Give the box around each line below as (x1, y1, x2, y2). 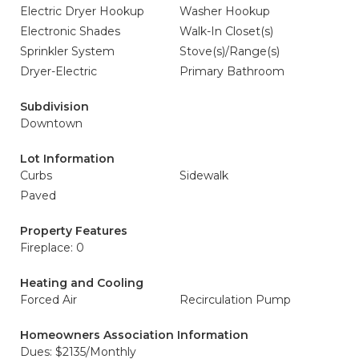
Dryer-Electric (20, 64, 97, 79)
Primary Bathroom (179, 64, 284, 79)
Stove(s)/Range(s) (179, 44, 280, 58)
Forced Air (20, 292, 77, 307)
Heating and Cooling (20, 276, 143, 290)
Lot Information (20, 151, 115, 166)
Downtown (20, 116, 83, 131)
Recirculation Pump (179, 292, 291, 307)
